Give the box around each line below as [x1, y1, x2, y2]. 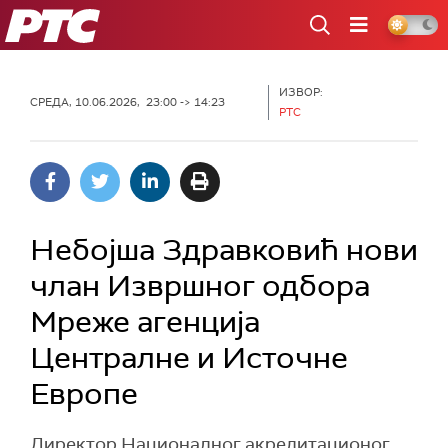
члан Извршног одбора [30, 266, 370, 305]
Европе [30, 374, 138, 413]
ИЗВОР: [279, 85, 323, 99]
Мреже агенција [30, 302, 260, 341]
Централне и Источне [30, 338, 348, 377]
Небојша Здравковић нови [30, 230, 418, 269]
